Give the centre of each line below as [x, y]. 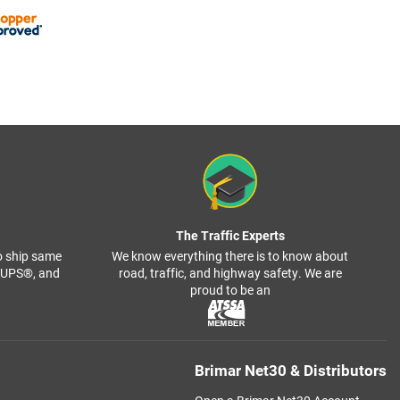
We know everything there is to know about [230, 256]
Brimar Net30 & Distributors [290, 370]
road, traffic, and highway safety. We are [230, 273]
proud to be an [230, 290]
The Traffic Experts [230, 235]
